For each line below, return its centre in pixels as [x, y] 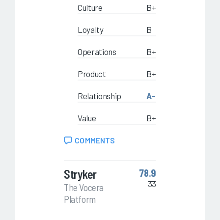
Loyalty [91, 30]
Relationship [99, 96]
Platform [80, 199]
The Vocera [84, 187]
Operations [97, 52]
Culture [90, 8]
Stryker [80, 174]
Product [92, 74]
